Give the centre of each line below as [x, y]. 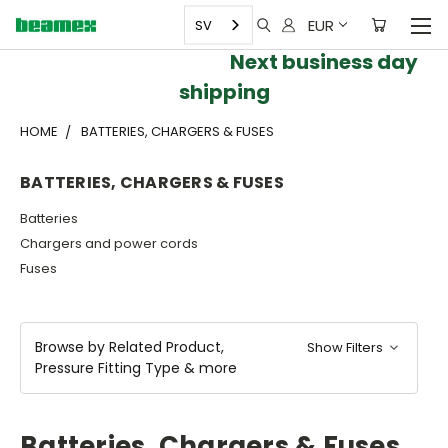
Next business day [224, 62]
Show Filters [347, 347]
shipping [224, 92]
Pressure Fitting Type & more [136, 367]
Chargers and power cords [109, 243]
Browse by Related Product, [129, 346]
